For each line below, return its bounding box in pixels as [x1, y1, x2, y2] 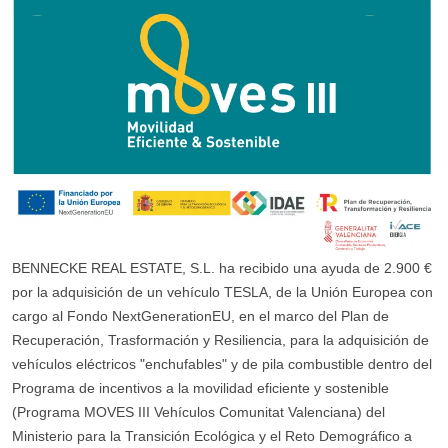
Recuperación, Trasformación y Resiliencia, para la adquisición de [12, 332, 429, 349]
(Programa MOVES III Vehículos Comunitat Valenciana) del [12, 404, 385, 421]
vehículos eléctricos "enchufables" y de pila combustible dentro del [12, 356, 432, 373]
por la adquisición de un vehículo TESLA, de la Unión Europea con [12, 284, 433, 301]
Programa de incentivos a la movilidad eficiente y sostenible [12, 380, 389, 397]
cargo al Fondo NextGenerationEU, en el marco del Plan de [12, 308, 389, 325]
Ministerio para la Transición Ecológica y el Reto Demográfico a [12, 428, 412, 445]
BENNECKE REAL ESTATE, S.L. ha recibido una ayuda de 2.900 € [12, 260, 432, 277]
